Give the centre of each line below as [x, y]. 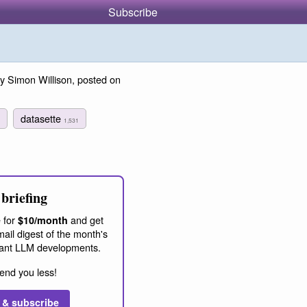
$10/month [43, 220]
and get [86, 219]
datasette [42, 118]
